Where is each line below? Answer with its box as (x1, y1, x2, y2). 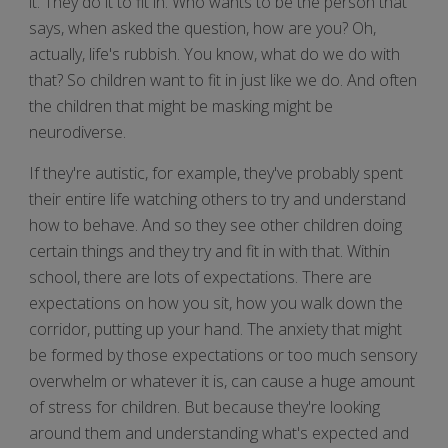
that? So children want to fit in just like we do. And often (29, 68, 417, 91)
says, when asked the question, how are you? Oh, (29, 16, 376, 39)
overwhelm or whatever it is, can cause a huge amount (29, 369, 415, 392)
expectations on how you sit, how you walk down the (29, 291, 403, 314)
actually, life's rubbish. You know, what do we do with (29, 42, 400, 65)
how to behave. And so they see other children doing (29, 213, 402, 236)
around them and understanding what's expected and (29, 421, 409, 444)
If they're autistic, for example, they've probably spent (29, 161, 403, 184)
